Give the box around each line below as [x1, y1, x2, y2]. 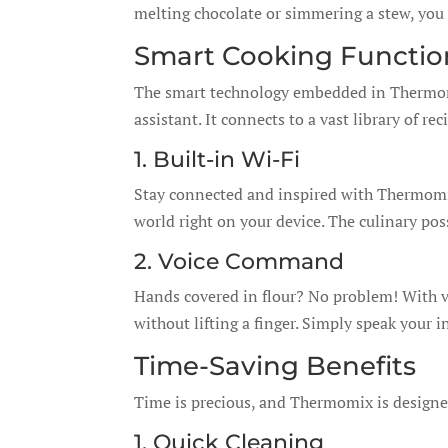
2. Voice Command [134, 248, 345, 275]
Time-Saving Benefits [134, 350, 417, 382]
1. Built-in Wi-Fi [134, 146, 301, 173]
